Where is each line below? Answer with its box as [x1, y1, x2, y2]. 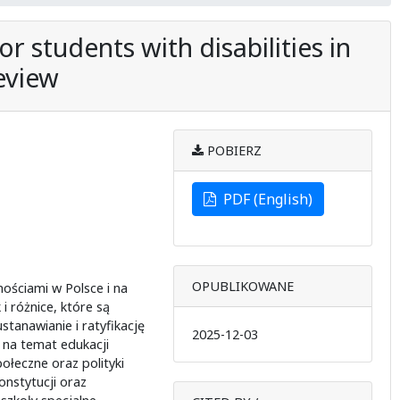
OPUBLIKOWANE [191, 277, 294, 295]
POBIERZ [203, 141, 262, 159]
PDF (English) [215, 188, 312, 209]
